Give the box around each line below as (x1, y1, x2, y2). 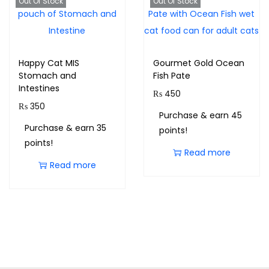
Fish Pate (153, 70, 190, 82)
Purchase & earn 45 (159, 109, 242, 121)
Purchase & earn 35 (25, 122, 106, 134)
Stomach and (19, 70, 76, 82)
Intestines (19, 82, 59, 94)
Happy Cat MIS (19, 57, 79, 69)
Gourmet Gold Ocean (153, 57, 244, 69)
